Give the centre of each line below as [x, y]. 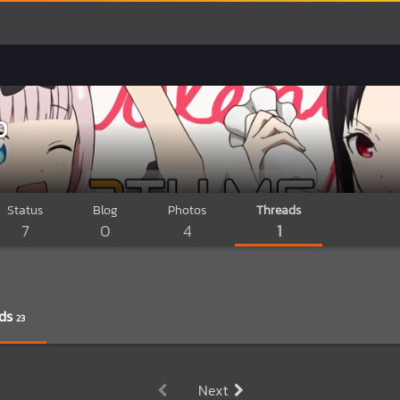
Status [25, 210]
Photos [187, 210]
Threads [279, 210]
